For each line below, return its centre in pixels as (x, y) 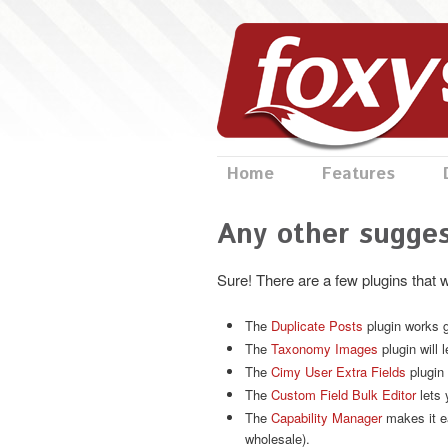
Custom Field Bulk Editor (343, 394)
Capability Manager (326, 417)
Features (358, 174)
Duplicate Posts (317, 325)
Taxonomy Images (324, 348)
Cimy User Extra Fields (338, 371)
